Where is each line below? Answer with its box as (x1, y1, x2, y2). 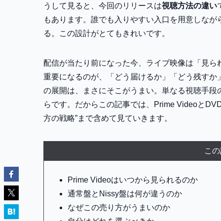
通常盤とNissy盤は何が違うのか (68, 189, 182, 198)
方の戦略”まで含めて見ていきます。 (43, 114, 172, 123)
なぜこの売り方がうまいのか (68, 203, 170, 212)
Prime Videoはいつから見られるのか (68, 176, 198, 184)
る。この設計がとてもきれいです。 (43, 29, 170, 38)
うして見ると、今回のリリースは (43, 1, 162, 10)
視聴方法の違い (162, 1, 217, 10)
